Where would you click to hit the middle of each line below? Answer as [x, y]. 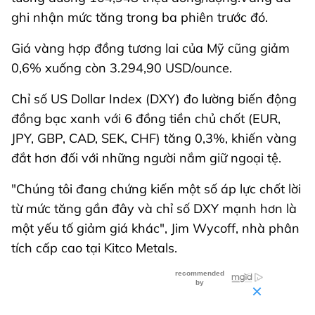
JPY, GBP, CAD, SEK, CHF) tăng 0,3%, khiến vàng [154, 139]
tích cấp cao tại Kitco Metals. [94, 248]
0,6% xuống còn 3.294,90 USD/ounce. [122, 68]
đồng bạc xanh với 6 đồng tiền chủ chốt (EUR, [146, 119]
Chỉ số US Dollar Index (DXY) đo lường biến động [154, 99]
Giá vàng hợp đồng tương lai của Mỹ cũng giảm [150, 49]
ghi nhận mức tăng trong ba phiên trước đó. [140, 18]
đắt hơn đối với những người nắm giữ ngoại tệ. [146, 158]
